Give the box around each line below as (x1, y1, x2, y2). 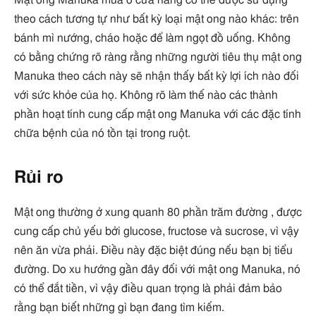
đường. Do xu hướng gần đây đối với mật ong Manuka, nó (14, 263, 300, 275)
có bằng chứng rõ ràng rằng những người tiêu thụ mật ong (14, 51, 302, 63)
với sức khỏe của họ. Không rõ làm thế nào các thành (14, 89, 278, 101)
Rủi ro (14, 169, 63, 186)
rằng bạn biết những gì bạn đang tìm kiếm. (14, 301, 224, 313)
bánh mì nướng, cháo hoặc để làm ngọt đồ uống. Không (14, 32, 291, 44)
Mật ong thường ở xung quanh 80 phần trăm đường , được (14, 206, 302, 218)
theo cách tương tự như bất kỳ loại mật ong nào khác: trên (14, 13, 299, 25)
